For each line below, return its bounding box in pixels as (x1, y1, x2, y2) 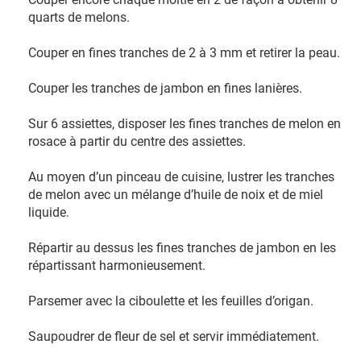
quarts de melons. (28, 10, 130, 25)
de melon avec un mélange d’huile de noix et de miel (28, 187, 323, 202)
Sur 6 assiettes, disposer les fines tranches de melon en (28, 116, 341, 131)
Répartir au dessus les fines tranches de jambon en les (28, 240, 336, 255)
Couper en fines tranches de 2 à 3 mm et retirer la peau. (28, 45, 340, 60)
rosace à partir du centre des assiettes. (28, 134, 246, 149)
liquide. (28, 205, 69, 220)
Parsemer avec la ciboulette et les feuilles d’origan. (28, 293, 313, 309)
